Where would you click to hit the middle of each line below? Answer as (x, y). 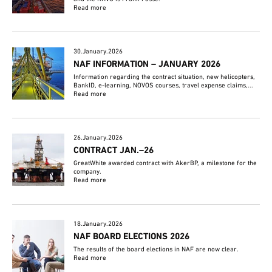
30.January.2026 (98, 51)
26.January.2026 (98, 138)
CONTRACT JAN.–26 (114, 150)
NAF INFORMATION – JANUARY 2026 (147, 64)
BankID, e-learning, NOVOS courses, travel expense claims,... (164, 85)
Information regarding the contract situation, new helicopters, (165, 77)
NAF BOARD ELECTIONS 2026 (132, 236)
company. (88, 172)
